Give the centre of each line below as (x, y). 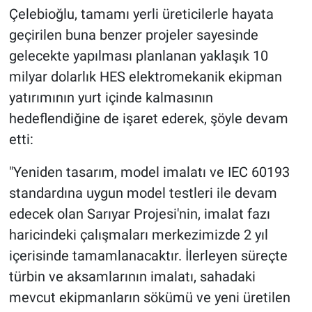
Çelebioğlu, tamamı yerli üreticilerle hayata (141, 14)
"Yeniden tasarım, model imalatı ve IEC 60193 (149, 172)
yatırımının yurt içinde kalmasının (111, 98)
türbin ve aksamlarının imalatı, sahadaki (132, 277)
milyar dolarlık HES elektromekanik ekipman (145, 77)
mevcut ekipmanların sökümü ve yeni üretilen (149, 298)
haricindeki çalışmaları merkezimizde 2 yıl (138, 235)
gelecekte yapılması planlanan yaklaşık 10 (138, 56)
